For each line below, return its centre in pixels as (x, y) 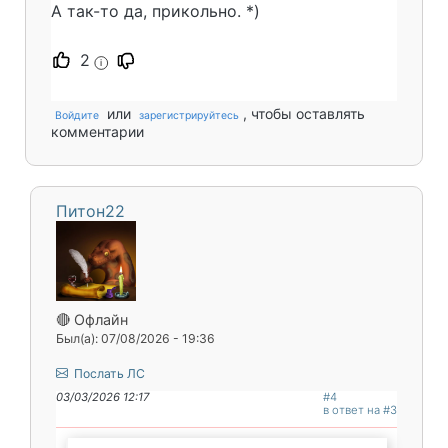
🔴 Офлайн (92, 319)
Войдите (77, 115)
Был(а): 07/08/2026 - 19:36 (135, 338)
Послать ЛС (108, 373)
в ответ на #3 (360, 409)
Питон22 (90, 210)
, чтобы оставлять (304, 113)
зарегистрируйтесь (189, 115)
